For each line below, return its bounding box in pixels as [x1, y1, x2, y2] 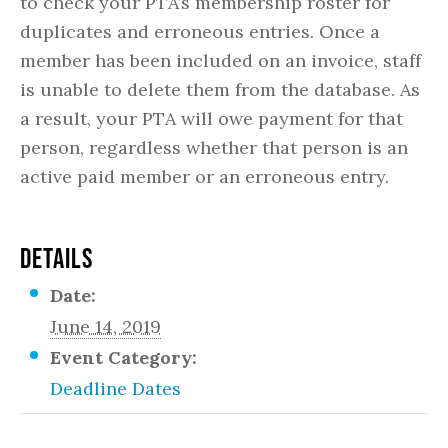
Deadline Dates [50, 377, 181, 400]
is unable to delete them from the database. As [20, 78, 420, 101]
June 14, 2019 [50, 315, 161, 338]
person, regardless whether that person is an [20, 136, 408, 159]
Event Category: [50, 346, 197, 369]
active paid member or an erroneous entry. [20, 165, 389, 188]
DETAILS [20, 242, 93, 274]
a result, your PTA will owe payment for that [20, 107, 403, 130]
